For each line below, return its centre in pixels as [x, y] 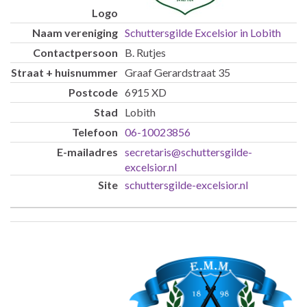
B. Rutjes [145, 52]
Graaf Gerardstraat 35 [177, 72]
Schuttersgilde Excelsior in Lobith [203, 32]
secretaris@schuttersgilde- [188, 151]
